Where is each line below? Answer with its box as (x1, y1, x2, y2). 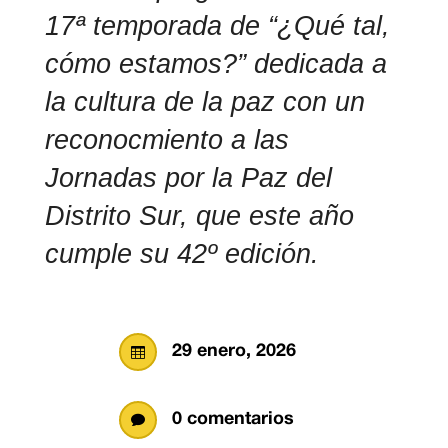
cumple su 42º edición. (44, 239, 319, 270)
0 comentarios (172, 411, 294, 429)
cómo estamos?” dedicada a (44, 49, 387, 80)
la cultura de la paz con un (44, 87, 365, 118)
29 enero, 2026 (172, 343, 296, 361)
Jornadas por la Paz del (44, 163, 332, 194)
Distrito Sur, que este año (44, 201, 354, 232)
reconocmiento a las (44, 125, 289, 156)
